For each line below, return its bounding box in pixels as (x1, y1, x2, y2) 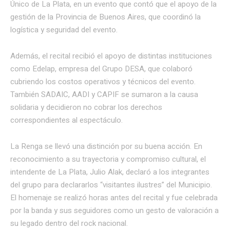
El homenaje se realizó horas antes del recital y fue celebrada (10, 191, 218, 203)
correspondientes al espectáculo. (10, 114, 123, 126)
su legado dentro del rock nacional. (10, 217, 128, 229)
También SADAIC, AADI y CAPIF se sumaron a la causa (10, 88, 198, 100)
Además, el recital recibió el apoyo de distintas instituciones (10, 50, 212, 62)
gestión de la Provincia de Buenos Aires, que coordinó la (10, 11, 201, 23)
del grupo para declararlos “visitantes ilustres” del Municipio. (10, 179, 212, 190)
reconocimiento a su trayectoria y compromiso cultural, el (10, 153, 206, 165)
